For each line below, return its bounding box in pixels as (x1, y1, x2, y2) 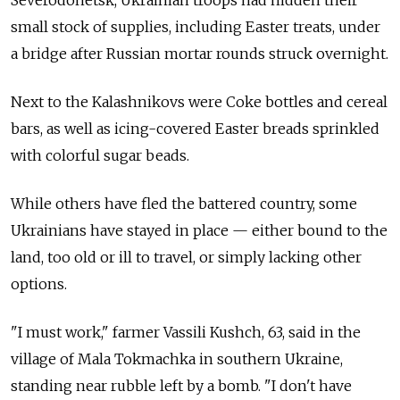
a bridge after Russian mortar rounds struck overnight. (11, 45, 388, 63)
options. (11, 275, 67, 294)
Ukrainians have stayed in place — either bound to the (11, 221, 387, 240)
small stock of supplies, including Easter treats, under (11, 18, 380, 37)
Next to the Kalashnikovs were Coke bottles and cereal (11, 93, 387, 112)
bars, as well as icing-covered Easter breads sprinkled (11, 120, 379, 138)
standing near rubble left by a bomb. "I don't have (11, 377, 352, 396)
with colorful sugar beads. (11, 146, 189, 165)
